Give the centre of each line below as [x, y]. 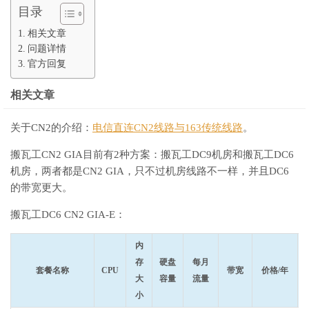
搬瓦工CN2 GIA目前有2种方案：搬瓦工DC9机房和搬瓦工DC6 [152, 154]
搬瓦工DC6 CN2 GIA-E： [68, 215]
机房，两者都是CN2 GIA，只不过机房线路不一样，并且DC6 [150, 171]
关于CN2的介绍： [51, 128]
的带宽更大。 [41, 188]
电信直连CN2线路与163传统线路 [168, 128]
